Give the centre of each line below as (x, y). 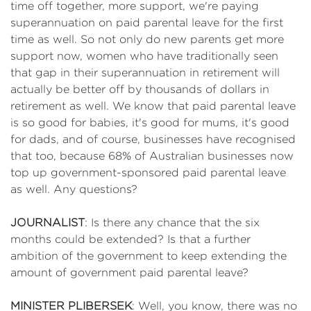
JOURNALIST (48, 222)
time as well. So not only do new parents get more (147, 39)
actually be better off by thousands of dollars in (140, 89)
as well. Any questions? (76, 189)
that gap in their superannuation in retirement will (145, 73)
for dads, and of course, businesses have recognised (153, 139)
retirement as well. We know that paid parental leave (153, 106)
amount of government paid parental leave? (131, 272)
